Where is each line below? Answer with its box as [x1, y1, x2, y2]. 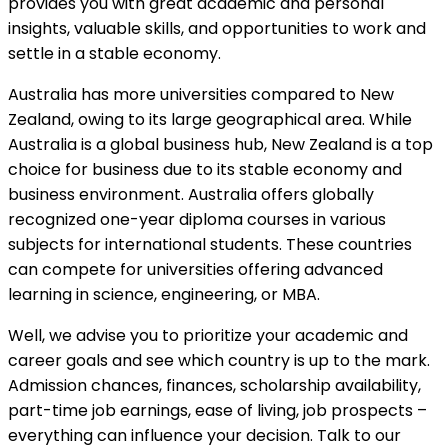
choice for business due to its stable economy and [8, 157, 402, 181]
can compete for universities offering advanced [8, 257, 383, 281]
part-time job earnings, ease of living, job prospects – [8, 398, 427, 422]
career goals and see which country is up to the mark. [8, 348, 430, 372]
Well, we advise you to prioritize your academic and [8, 323, 408, 347]
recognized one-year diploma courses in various [8, 207, 386, 231]
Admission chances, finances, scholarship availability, [8, 373, 421, 397]
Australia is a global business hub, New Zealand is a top [8, 132, 433, 156]
